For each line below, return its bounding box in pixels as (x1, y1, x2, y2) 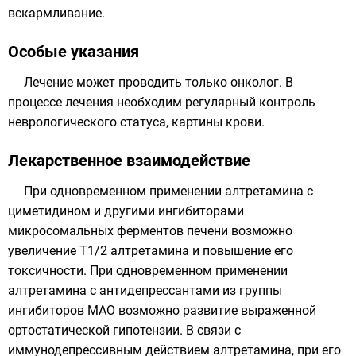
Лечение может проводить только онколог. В (24, 75, 293, 90)
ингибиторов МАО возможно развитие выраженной (8, 303, 316, 318)
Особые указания (8, 42, 139, 61)
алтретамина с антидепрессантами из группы (8, 283, 282, 298)
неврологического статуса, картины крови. (8, 114, 265, 130)
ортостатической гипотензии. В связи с (8, 323, 241, 338)
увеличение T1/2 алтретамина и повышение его (8, 243, 293, 258)
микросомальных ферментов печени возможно (8, 223, 292, 238)
